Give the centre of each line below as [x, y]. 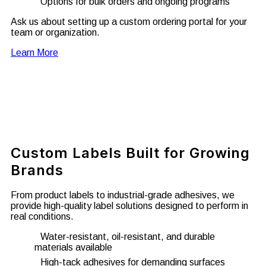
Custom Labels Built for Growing [130, 153]
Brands [37, 170]
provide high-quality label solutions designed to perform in [129, 206]
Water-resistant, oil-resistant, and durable [128, 237]
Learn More [34, 52]
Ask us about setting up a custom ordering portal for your [129, 21]
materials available [73, 248]
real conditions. [42, 217]
